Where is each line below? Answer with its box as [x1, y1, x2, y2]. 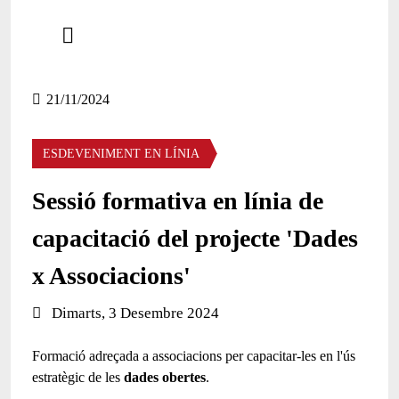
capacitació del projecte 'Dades [32, 224, 358, 252]
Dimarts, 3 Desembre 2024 [52, 304, 219, 322]
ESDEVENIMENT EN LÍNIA [43, 146, 199, 160]
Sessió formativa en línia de [32, 186, 323, 215]
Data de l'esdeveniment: [31, 303, 165, 319]
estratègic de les [32, 369, 124, 385]
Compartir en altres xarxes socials [45, 52, 233, 68]
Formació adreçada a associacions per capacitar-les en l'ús [32, 347, 355, 363]
